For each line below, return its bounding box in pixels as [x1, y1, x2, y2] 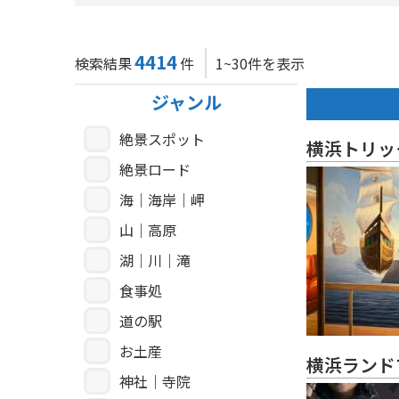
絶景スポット [119, 128, 205, 151]
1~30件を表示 [216, 53, 305, 75]
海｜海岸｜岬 [119, 189, 205, 211]
